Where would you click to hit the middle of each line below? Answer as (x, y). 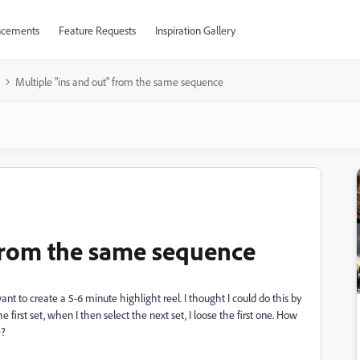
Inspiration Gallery (195, 30)
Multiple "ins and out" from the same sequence (119, 82)
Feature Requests (97, 30)
